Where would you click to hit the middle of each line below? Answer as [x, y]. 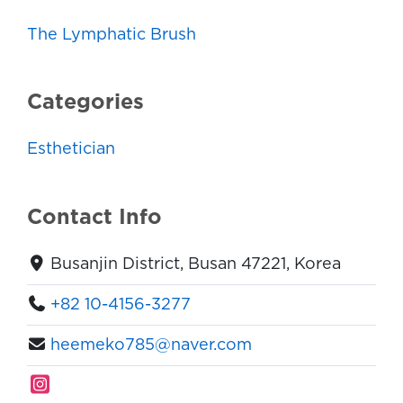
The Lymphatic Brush [112, 35]
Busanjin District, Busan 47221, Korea [196, 265]
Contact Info [94, 217]
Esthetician [71, 150]
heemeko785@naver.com [152, 346]
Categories [85, 102]
